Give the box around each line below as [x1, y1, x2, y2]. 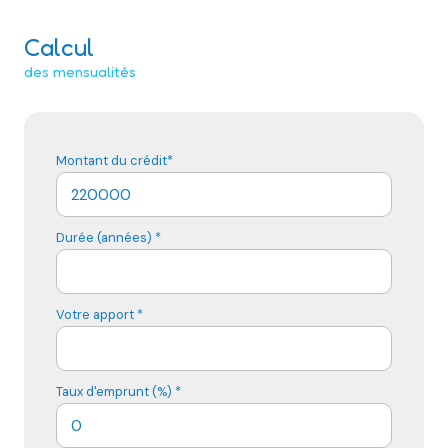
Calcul [24, 32, 94, 63]
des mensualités [24, 62, 136, 82]
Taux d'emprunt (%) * [56, 383, 181, 401]
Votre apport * [56, 306, 143, 324]
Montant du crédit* [56, 152, 173, 170]
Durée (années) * [56, 229, 161, 247]
